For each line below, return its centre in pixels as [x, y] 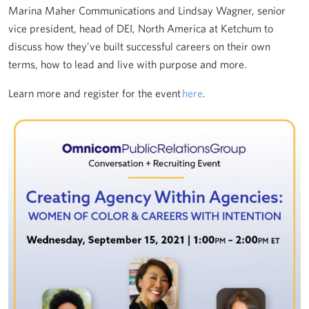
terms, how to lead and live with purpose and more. [128, 64]
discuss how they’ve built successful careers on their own [139, 46]
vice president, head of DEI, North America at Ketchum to [141, 28]
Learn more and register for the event [95, 93]
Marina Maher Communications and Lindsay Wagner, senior [147, 10]
